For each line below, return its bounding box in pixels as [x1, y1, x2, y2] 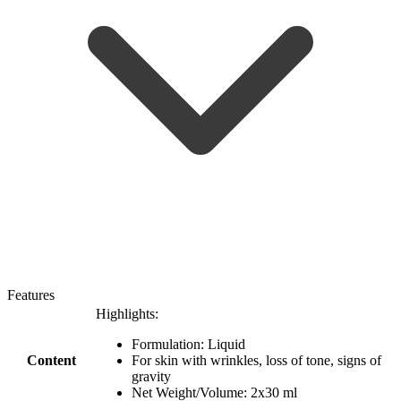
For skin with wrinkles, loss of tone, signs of [132, 352, 381, 368]
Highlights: [96, 305, 158, 321]
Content [26, 352, 76, 368]
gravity [132, 368, 171, 384]
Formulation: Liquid [132, 336, 245, 352]
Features [7, 286, 55, 303]
